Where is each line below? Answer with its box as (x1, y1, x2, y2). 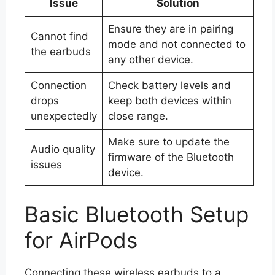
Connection (30, 79, 87, 91)
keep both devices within (107, 94, 231, 107)
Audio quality (30, 142, 95, 155)
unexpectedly (30, 109, 97, 122)
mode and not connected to (107, 37, 246, 50)
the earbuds (30, 45, 91, 58)
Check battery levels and (107, 79, 231, 91)
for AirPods (25, 227, 137, 253)
